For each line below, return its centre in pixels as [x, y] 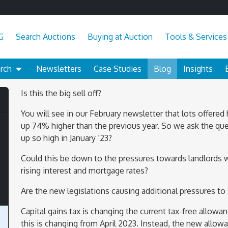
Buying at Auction [120, 36]
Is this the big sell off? [61, 93]
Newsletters [59, 68]
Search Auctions [46, 36]
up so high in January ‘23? [66, 138]
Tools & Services [196, 36]
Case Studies [118, 68]
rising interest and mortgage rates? [84, 170]
